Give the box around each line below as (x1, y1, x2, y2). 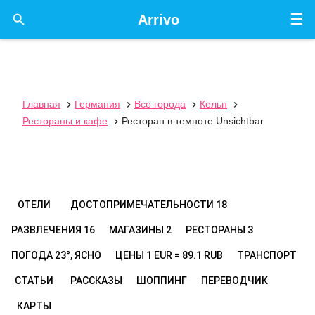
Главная (22, 98, 60, 110)
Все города (134, 98, 186, 110)
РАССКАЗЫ (70, 275, 122, 286)
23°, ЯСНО (55, 250, 101, 261)
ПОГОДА (11, 250, 55, 261)
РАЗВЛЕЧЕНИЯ (11, 224, 84, 236)
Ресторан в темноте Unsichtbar (122, 115, 264, 127)
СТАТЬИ (14, 275, 53, 286)
